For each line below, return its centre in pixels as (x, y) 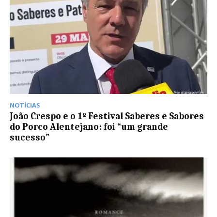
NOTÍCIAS (25, 105)
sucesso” (30, 137)
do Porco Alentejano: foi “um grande (89, 127)
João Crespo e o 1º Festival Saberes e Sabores (107, 116)
